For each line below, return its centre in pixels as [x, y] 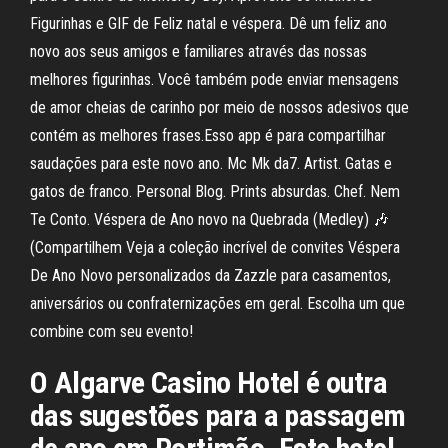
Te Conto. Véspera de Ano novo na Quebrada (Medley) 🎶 [209, 219]
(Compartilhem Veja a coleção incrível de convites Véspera [215, 247]
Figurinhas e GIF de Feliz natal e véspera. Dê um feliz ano [208, 23]
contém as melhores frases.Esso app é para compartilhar [208, 135]
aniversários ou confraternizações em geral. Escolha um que [217, 303]
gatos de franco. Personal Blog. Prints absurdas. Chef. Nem [215, 191]
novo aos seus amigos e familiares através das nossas [198, 51]
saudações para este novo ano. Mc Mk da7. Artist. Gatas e [211, 163]
